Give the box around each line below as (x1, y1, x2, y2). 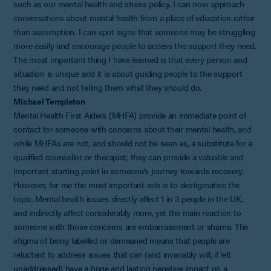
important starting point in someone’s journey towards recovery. (13, 164, 244, 177)
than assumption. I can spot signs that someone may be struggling (13, 25, 255, 38)
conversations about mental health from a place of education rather (13, 11, 255, 24)
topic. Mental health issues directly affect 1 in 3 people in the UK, (13, 192, 244, 204)
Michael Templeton (13, 94, 85, 107)
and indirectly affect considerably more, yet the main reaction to (13, 206, 241, 218)
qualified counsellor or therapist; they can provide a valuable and (13, 150, 243, 163)
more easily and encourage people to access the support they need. (13, 39, 256, 51)
